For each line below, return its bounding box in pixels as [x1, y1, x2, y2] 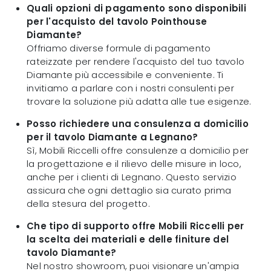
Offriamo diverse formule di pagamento [27, 41, 211, 54]
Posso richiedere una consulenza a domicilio [27, 117, 249, 130]
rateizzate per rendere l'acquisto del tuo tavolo [27, 54, 244, 68]
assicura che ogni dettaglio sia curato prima [27, 183, 231, 197]
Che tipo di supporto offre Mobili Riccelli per [27, 219, 244, 232]
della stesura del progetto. [27, 197, 150, 210]
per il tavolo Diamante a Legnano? [27, 130, 198, 143]
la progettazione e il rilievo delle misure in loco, [27, 157, 241, 170]
